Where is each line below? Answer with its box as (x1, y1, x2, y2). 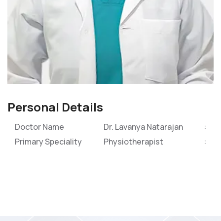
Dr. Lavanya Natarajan (104, 121, 183, 133)
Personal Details (7, 99, 103, 115)
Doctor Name (15, 121, 64, 133)
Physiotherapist (104, 136, 163, 147)
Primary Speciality (15, 136, 82, 147)
